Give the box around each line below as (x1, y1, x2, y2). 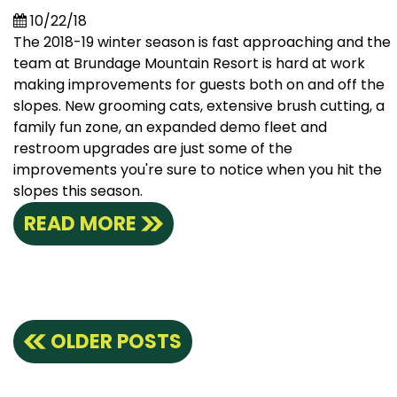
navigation (12, 352, 236, 390)
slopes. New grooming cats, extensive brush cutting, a (13, 96, 385, 117)
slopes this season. (13, 181, 143, 202)
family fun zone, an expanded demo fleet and (13, 117, 327, 138)
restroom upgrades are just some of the (13, 138, 292, 160)
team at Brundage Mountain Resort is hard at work (13, 53, 365, 74)
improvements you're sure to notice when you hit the (13, 160, 382, 181)
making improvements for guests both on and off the (13, 74, 385, 96)
